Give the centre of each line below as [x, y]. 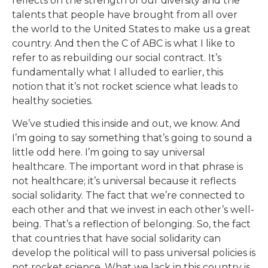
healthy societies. [52, 100]
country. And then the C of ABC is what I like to [124, 43]
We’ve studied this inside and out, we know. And [126, 124]
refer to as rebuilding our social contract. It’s [117, 57]
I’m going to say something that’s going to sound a [132, 138]
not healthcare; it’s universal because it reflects [124, 181]
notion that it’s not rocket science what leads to [125, 86]
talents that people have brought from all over [125, 14]
